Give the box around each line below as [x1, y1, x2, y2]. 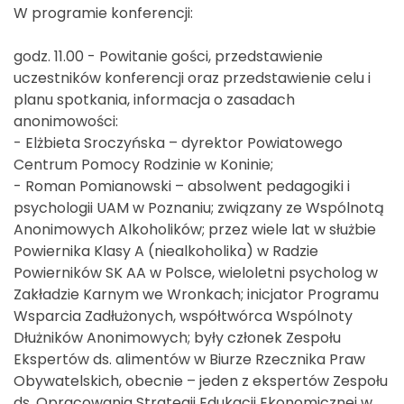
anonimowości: [14, 110, 118, 132]
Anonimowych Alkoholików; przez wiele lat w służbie [14, 218, 376, 240]
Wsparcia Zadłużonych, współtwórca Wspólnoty [14, 305, 353, 326]
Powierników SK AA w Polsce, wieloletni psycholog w [14, 262, 378, 283]
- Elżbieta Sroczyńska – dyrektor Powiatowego [14, 132, 343, 153]
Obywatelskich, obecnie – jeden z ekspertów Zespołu [14, 370, 388, 391]
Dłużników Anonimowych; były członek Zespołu [14, 326, 341, 348]
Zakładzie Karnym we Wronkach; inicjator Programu [14, 283, 379, 305]
